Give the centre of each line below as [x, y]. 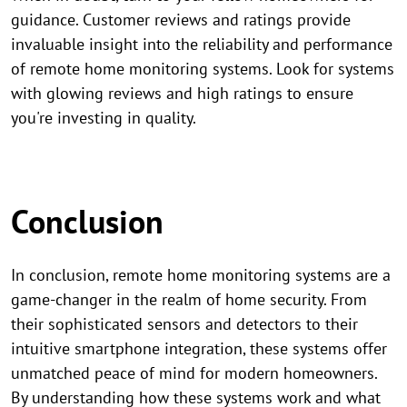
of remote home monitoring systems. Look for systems [203, 69]
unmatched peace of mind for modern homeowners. [194, 373]
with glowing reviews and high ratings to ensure [182, 93]
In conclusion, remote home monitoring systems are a [201, 275]
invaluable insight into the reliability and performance [202, 44]
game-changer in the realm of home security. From [189, 299]
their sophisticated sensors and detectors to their [184, 324]
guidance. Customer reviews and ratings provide [181, 20]
